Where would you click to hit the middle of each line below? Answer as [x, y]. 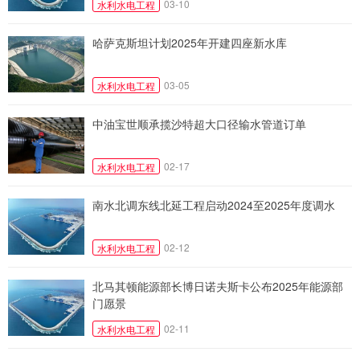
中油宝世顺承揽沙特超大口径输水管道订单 [199, 123]
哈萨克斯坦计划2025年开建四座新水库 [190, 42]
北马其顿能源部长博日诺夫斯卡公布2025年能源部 [218, 286]
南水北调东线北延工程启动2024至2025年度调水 [214, 205]
